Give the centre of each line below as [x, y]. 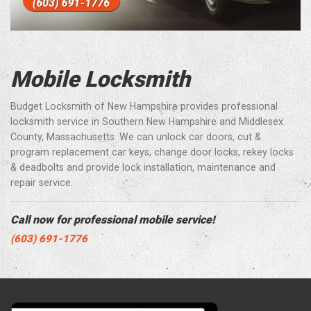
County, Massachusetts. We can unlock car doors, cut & [136, 137]
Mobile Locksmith [100, 79]
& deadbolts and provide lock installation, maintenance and [143, 168]
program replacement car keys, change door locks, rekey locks [152, 152]
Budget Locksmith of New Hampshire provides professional [144, 107]
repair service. [42, 183]
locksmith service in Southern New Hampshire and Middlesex [147, 122]
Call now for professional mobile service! [112, 220]
